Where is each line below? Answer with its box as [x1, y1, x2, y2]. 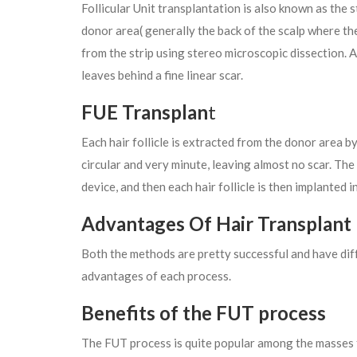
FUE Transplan [81, 100, 208, 124]
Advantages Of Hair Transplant [81, 212, 351, 236]
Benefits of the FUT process [81, 301, 326, 325]
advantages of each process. [81, 269, 231, 284]
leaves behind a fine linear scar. [81, 68, 243, 83]
